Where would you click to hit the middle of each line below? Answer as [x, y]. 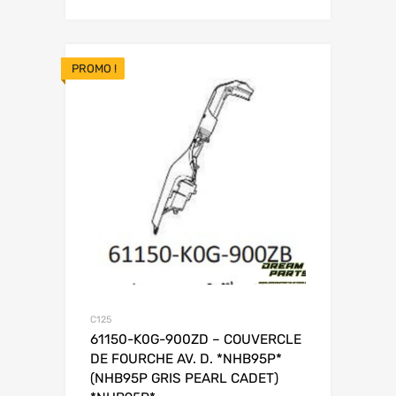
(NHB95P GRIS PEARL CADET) [184, 378]
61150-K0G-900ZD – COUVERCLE [196, 339]
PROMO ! [94, 68]
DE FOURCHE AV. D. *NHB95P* [186, 358]
